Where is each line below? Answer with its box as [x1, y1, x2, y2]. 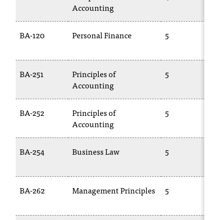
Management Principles [72, 184, 155, 196]
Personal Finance [72, 28, 132, 41]
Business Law [72, 145, 119, 158]
